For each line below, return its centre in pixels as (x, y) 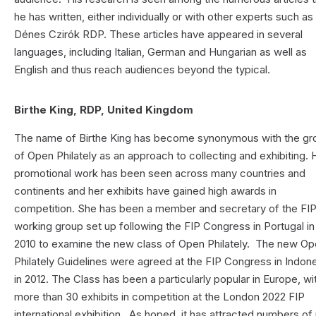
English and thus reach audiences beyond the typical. (142, 70)
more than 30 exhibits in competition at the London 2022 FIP (160, 296)
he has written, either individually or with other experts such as (164, 17)
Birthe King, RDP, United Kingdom (104, 109)
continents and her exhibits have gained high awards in (146, 190)
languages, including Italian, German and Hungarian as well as (161, 52)
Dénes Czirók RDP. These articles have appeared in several (159, 35)
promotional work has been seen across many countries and (160, 173)
